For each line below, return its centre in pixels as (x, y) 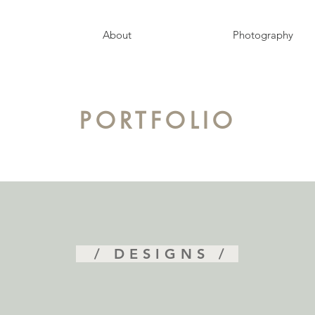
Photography (263, 35)
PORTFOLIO (158, 121)
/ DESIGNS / (157, 254)
